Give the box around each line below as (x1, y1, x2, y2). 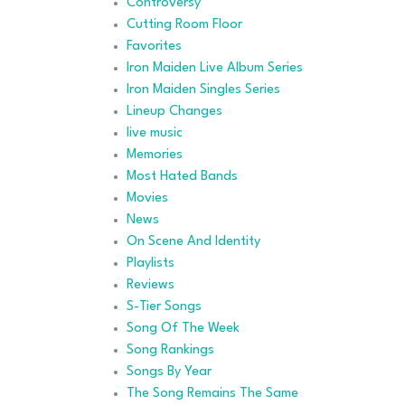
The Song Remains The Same (127, 386, 298, 400)
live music (127, 126, 183, 140)
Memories (127, 147, 183, 162)
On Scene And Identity (127, 234, 260, 249)
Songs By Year (127, 364, 212, 379)
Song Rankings (127, 343, 214, 357)
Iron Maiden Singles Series (127, 82, 280, 97)
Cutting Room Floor (127, 17, 242, 32)
